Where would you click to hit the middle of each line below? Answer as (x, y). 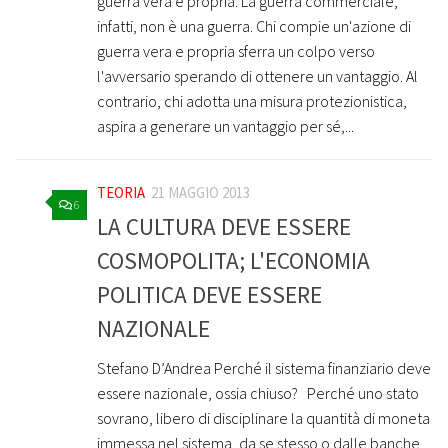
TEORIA (121, 193)
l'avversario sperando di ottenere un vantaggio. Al (257, 76)
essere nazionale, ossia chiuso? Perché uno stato (258, 392)
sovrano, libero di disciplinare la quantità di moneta (263, 417)
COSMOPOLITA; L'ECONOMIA (233, 260)
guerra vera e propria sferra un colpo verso (236, 51)
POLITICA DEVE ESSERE (209, 294)
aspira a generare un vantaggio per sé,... (225, 126)
